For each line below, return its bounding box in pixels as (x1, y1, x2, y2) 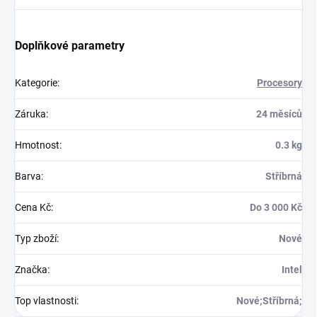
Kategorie (15, 77, 57, 89)
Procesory (257, 77, 302, 89)
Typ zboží (15, 233, 57, 245)
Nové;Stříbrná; (236, 295, 302, 307)
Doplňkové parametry (15, 39, 125, 53)
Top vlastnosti (15, 295, 76, 307)
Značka (15, 264, 47, 276)
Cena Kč (15, 202, 51, 214)
